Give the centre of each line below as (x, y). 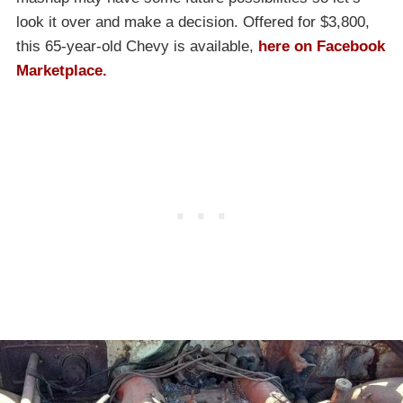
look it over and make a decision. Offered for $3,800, (193, 22)
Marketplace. (62, 71)
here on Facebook (322, 47)
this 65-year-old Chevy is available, (137, 47)
